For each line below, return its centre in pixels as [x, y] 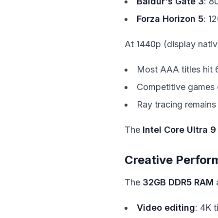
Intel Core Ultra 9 [179, 130]
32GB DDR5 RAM [178, 182]
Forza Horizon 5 [170, 19]
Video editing [166, 208]
